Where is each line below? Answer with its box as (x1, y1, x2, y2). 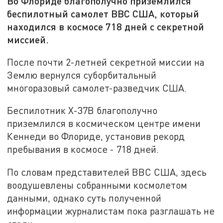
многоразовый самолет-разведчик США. (7, 82, 187, 94)
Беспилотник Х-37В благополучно (7, 105, 158, 116)
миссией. (7, 33, 49, 46)
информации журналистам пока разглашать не (7, 205, 215, 217)
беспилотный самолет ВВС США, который (7, 7, 200, 20)
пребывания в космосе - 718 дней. (7, 143, 159, 155)
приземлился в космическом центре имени (7, 117, 201, 129)
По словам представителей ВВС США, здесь (7, 166, 207, 178)
